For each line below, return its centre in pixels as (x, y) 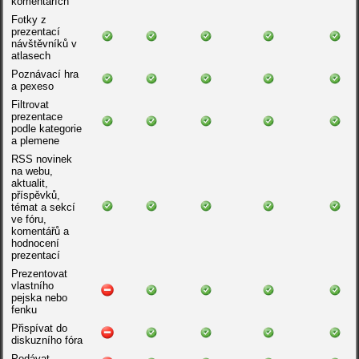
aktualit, (29, 183)
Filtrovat (30, 105)
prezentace (36, 117)
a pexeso (32, 86)
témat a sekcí (43, 207)
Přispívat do (39, 328)
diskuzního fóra (46, 340)
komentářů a (40, 231)
